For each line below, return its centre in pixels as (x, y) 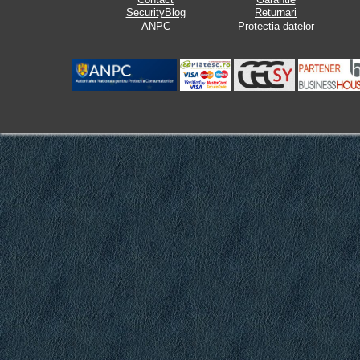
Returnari (276, 12)
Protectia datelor (276, 26)
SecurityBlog (155, 12)
